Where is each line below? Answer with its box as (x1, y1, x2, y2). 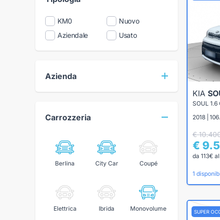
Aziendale (57, 30, 88, 39)
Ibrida (99, 204, 114, 212)
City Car (95, 160, 118, 167)
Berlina (55, 160, 75, 167)
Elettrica (53, 204, 77, 212)
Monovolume (130, 204, 166, 212)
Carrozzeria (45, 112, 91, 122)
